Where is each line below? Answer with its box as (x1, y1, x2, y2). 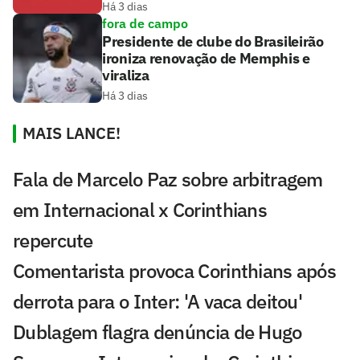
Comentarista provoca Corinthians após (13, 257, 337, 284)
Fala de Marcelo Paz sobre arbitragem (13, 166, 323, 192)
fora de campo (102, 14, 188, 31)
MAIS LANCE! (22, 121, 121, 144)
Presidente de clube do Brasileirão (102, 31, 324, 51)
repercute (13, 227, 93, 253)
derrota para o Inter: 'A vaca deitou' (13, 288, 303, 314)
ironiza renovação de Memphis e (102, 48, 310, 67)
